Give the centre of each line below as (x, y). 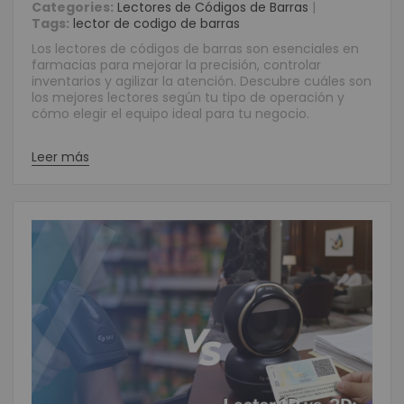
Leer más (60, 157)
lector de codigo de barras (156, 23)
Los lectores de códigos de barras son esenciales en (195, 49)
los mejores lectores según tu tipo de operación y (188, 97)
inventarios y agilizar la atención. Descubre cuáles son (202, 81)
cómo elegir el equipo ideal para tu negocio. (170, 114)
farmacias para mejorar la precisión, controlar (176, 65)
